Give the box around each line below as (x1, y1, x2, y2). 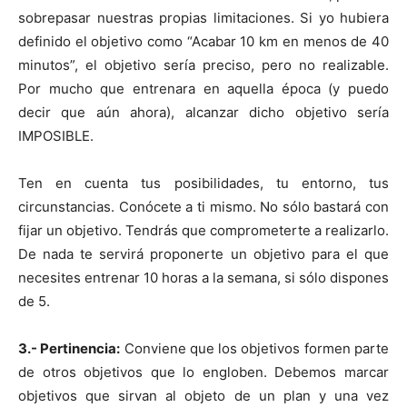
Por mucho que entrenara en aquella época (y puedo (18, 79, 389, 97)
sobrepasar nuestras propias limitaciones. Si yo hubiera (18, 8, 389, 26)
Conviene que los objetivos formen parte (120, 339, 390, 357)
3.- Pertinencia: (18, 339, 121, 357)
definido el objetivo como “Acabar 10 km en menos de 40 (18, 32, 389, 50)
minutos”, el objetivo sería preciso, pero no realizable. (18, 55, 389, 74)
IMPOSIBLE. (18, 126, 94, 144)
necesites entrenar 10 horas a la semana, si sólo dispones (18, 268, 389, 286)
